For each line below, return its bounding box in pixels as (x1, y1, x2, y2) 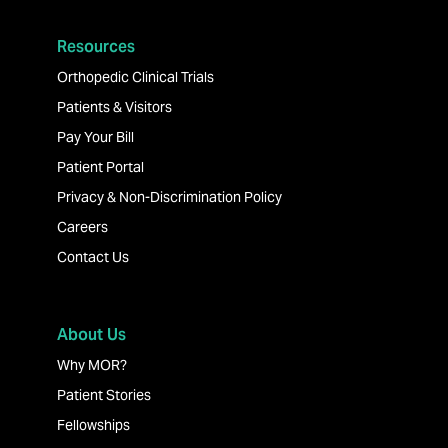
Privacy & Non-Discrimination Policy (56, 187, 282, 206)
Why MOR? (56, 355, 127, 374)
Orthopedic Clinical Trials (56, 67, 214, 86)
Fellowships (56, 415, 130, 434)
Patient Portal (56, 157, 144, 176)
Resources (56, 35, 135, 57)
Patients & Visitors (56, 97, 172, 116)
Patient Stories (56, 385, 151, 404)
